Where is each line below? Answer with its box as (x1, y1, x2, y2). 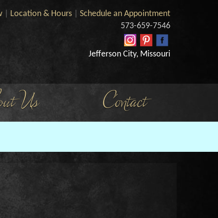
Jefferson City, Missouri (89, 49, 171, 59)
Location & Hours (10, 9, 73, 18)
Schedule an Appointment (80, 9, 171, 18)
